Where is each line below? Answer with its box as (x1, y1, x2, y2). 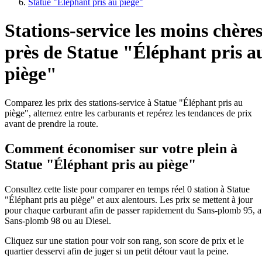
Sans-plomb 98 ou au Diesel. (5, 215, 111, 226)
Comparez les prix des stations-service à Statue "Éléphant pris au (5, 97, 243, 108)
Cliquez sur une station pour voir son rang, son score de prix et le (5, 235, 244, 246)
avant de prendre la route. (5, 118, 98, 129)
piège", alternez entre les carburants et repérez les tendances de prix (5, 108, 252, 118)
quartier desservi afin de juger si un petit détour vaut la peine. (5, 246, 229, 256)
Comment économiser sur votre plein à (5, 140, 237, 156)
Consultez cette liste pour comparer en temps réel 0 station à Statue (5, 184, 250, 194)
